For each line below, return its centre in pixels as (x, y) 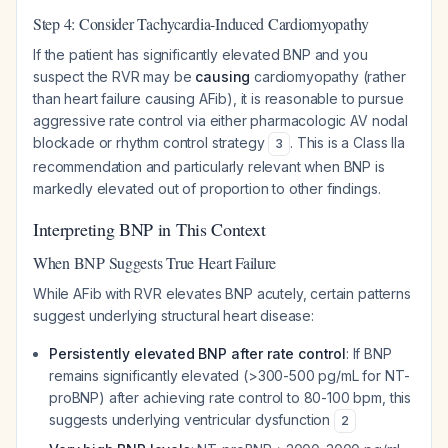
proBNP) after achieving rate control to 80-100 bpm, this (230, 397)
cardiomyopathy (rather (328, 76)
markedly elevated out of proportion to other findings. (207, 188)
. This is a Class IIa (347, 142)
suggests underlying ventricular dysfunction (191, 419)
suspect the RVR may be (114, 76)
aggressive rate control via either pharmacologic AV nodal (220, 120)
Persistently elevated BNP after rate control (197, 353)
